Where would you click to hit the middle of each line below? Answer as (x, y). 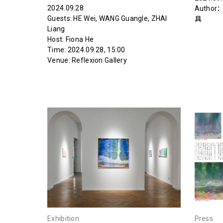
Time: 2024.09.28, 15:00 (86, 50)
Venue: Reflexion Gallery (87, 60)
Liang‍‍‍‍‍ (56, 29)
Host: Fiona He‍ (71, 40)
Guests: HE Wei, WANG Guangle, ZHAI (107, 19)
